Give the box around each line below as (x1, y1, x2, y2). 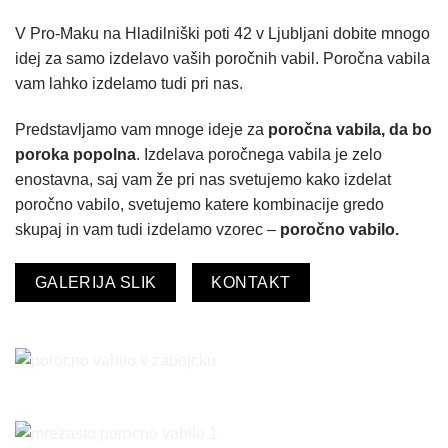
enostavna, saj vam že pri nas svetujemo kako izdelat (15, 170, 391, 188)
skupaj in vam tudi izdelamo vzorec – (15, 220, 276, 238)
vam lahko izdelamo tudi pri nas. (15, 75, 243, 93)
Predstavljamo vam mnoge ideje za (15, 120, 268, 138)
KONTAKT (211, 273, 291, 291)
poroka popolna (15, 145, 136, 163)
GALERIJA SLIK (34, 273, 157, 291)
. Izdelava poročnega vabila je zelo (136, 145, 382, 163)
